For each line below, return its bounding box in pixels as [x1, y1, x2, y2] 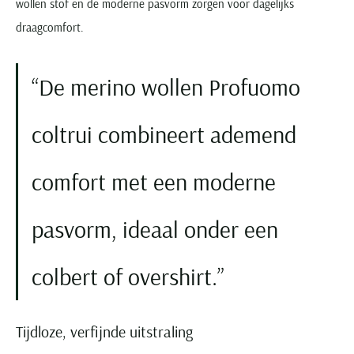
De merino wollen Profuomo [39, 71, 300, 102]
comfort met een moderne [32, 166, 276, 197]
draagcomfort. [16, 19, 84, 35]
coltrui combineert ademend [32, 119, 296, 149]
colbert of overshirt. [32, 261, 217, 292]
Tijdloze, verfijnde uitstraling [16, 321, 193, 341]
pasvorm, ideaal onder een [32, 213, 278, 244]
